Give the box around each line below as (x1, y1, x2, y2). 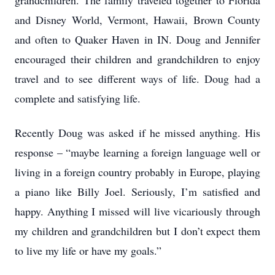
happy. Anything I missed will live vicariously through (15, 204, 260, 219)
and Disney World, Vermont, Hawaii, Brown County (15, 12, 260, 27)
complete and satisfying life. (15, 91, 141, 106)
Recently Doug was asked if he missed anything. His (15, 125, 260, 140)
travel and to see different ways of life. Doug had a (15, 71, 260, 86)
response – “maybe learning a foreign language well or (15, 145, 260, 160)
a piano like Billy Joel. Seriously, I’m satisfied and (15, 184, 260, 199)
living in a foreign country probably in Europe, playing (15, 165, 260, 179)
